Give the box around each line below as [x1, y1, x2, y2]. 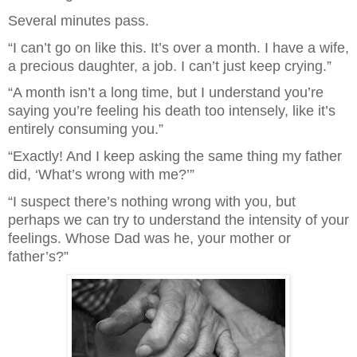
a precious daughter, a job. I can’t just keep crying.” [8, 57, 331, 74]
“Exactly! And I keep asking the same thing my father [8, 148, 342, 165]
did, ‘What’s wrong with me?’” [8, 167, 206, 183]
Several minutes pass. [8, 13, 149, 29]
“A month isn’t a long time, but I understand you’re [8, 84, 324, 101]
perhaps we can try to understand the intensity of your [8, 211, 349, 228]
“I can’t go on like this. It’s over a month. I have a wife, [8, 39, 349, 56]
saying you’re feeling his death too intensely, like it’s [8, 103, 335, 120]
